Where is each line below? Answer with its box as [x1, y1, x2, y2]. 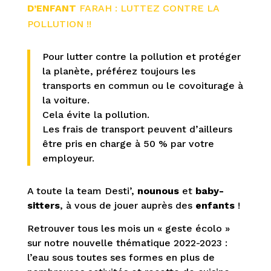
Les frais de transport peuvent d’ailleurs [42, 123, 232, 135]
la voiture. [42, 94, 90, 106]
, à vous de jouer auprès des [59, 200, 195, 211]
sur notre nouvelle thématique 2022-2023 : [27, 237, 227, 249]
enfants [195, 200, 235, 211]
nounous [137, 185, 179, 197]
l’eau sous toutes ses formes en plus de [27, 252, 215, 263]
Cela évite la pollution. [42, 109, 149, 120]
